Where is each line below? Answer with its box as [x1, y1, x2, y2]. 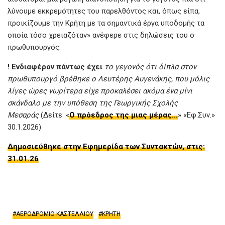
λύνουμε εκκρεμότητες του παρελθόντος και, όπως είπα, [8, 6, 200, 16]
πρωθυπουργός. [8, 42, 61, 52]
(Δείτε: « [39, 110, 69, 120]
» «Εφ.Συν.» [178, 110, 215, 120]
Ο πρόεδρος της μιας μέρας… [69, 110, 178, 120]
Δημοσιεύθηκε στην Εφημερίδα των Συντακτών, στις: [8, 142, 205, 151]
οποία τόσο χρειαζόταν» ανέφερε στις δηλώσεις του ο [8, 30, 194, 40]
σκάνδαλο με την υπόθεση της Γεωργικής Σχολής [8, 98, 178, 107]
